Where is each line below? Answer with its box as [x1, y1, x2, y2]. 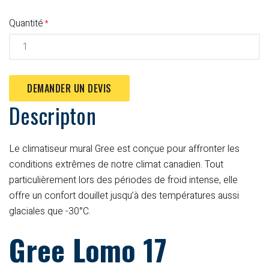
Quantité [9, 16, 43, 31]
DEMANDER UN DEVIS [27, 80, 112, 95]
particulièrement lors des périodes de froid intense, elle [9, 172, 238, 187]
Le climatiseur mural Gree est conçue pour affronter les [9, 141, 240, 156]
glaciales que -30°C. [9, 204, 91, 219]
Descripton [9, 98, 96, 131]
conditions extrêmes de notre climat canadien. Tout [9, 157, 223, 172]
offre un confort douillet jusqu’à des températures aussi [9, 188, 239, 203]
